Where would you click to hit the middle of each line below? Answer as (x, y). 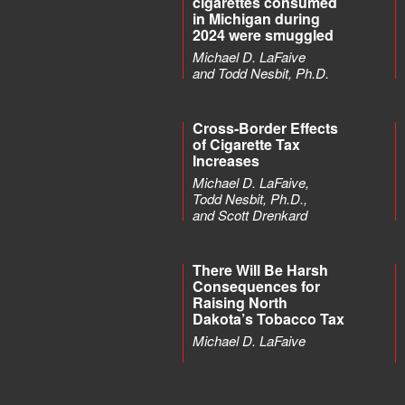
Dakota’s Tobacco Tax (268, 319)
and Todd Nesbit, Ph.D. (261, 73)
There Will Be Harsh (260, 270)
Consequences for (256, 286)
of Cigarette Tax (246, 144)
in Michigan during (256, 19)
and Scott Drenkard (250, 215)
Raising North (240, 302)
